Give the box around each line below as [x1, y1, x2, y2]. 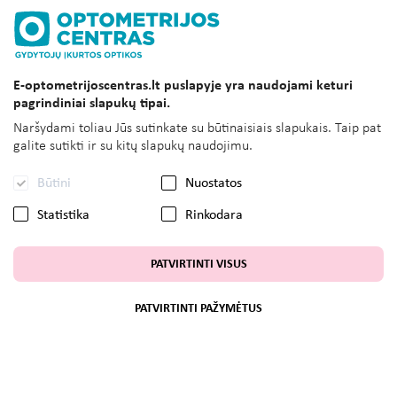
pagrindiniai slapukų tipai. [13, 97, 170, 112]
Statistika [37, 207, 90, 222]
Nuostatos [185, 176, 242, 191]
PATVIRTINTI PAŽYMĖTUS [135, 302, 262, 315]
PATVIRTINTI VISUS [150, 258, 247, 271]
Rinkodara [185, 207, 243, 222]
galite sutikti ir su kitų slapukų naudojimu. [13, 139, 253, 154]
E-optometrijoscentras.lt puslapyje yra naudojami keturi [13, 79, 353, 94]
